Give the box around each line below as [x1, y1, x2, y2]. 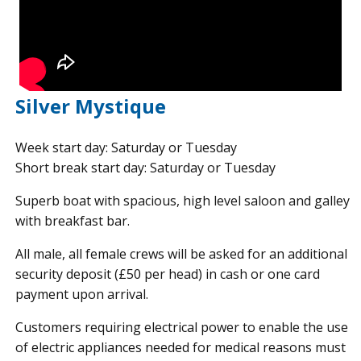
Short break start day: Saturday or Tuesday [15, 159, 276, 176]
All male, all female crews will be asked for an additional [15, 245, 348, 263]
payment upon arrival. [15, 285, 149, 303]
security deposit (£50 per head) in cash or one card [15, 265, 321, 283]
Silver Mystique [15, 93, 167, 119]
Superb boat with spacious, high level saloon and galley [15, 192, 351, 210]
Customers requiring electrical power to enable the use [15, 318, 349, 336]
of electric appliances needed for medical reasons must [15, 338, 346, 356]
